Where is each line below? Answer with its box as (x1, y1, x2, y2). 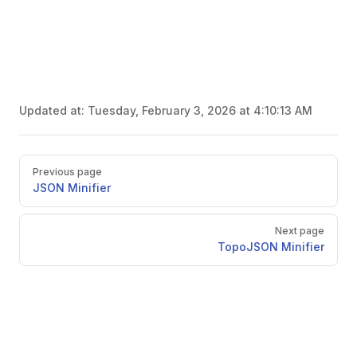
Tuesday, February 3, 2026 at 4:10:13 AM (88, 104, 312, 117)
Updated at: (19, 104, 88, 117)
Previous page (33, 166, 102, 178)
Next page (275, 225, 324, 237)
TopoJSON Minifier (218, 240, 324, 253)
